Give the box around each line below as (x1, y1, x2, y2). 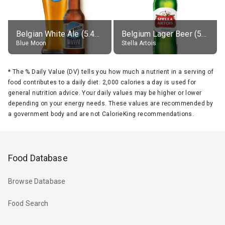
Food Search (8, 199, 49, 208)
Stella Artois (122, 39, 156, 47)
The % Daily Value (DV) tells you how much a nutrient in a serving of (12, 68, 214, 75)
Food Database (8, 152, 68, 163)
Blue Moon (16, 39, 47, 47)
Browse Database (8, 177, 66, 186)
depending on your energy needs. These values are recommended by (8, 99, 213, 107)
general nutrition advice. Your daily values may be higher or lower (8, 89, 202, 96)
